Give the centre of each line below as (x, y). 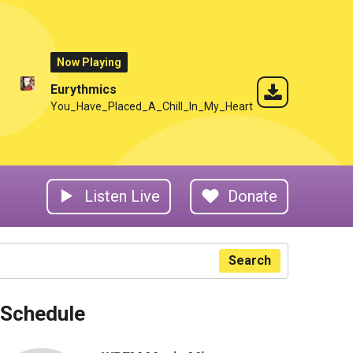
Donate (253, 196)
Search (249, 260)
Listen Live (122, 196)
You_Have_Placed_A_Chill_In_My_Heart (152, 106)
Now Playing (89, 62)
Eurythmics (84, 89)
